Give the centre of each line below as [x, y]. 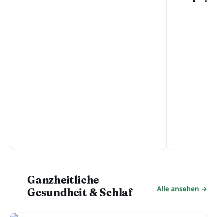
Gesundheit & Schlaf [80, 192]
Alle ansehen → [182, 189]
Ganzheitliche [63, 180]
